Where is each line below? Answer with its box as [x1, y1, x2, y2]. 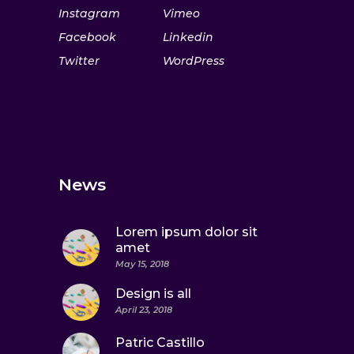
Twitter [58, 54, 100, 68]
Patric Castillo [115, 335, 205, 350]
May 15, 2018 [115, 258, 169, 269]
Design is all [115, 286, 191, 301]
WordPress [163, 54, 224, 68]
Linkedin [163, 30, 213, 44]
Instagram [58, 6, 120, 21]
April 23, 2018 [115, 304, 172, 315]
